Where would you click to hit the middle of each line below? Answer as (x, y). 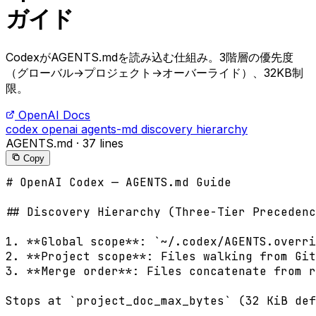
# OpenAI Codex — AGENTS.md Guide (119, 183)
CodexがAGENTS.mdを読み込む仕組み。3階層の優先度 (150, 57)
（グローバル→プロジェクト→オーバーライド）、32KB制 (154, 73)
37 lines (103, 144)
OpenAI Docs (54, 115)
